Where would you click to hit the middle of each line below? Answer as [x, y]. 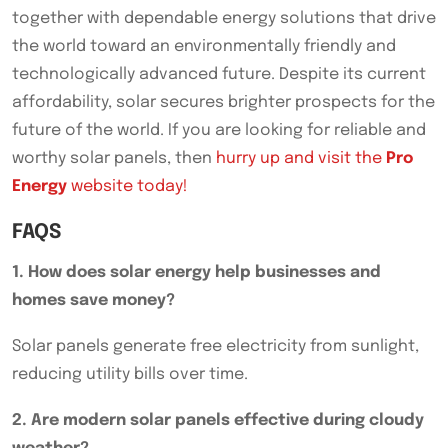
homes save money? [93, 300]
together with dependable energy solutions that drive [224, 18]
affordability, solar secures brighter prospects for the [223, 102]
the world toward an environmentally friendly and [204, 46]
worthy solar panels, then [114, 158]
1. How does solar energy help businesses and [196, 272]
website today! [129, 186]
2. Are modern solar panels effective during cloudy [218, 420]
